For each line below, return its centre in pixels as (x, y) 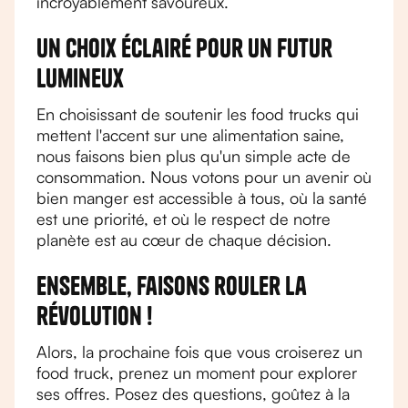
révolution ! (95, 316)
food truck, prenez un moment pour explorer (197, 372)
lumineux (80, 78)
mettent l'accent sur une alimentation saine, (190, 135)
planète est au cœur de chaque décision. (184, 240)
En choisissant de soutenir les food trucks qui (198, 114)
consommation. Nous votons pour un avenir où (204, 177)
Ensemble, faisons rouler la (172, 286)
